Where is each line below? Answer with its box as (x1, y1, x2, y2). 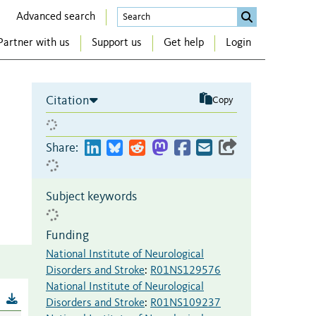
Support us (92, 37, 142, 49)
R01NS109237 (150, 297, 221, 309)
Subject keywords (46, 190, 137, 203)
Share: (46, 141, 78, 154)
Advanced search (16, 11, 95, 23)
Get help (164, 37, 204, 49)
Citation (46, 94, 90, 107)
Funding (46, 229, 89, 242)
